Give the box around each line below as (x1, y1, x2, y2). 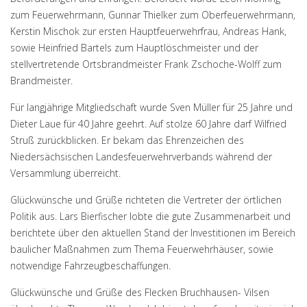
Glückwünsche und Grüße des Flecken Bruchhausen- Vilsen (10, 286, 269, 299)
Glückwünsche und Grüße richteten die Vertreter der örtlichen (10, 193, 282, 206)
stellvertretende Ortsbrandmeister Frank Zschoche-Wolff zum (10, 58, 282, 71)
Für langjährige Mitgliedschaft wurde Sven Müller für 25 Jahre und (10, 101, 293, 114)
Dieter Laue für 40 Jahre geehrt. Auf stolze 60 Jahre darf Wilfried (10, 117, 286, 130)
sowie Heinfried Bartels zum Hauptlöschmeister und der (10, 41, 258, 54)
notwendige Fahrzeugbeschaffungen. (10, 259, 171, 272)
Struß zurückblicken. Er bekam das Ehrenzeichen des (10, 134, 244, 147)
